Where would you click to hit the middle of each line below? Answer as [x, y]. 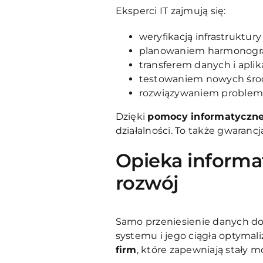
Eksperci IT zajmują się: [171, 11]
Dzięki [131, 116]
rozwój [147, 183]
